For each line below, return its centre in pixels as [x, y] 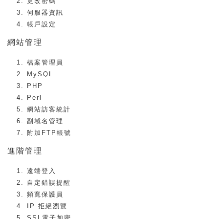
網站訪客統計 [49, 109]
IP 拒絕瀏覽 [47, 206]
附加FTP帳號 [49, 133]
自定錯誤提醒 [49, 183]
